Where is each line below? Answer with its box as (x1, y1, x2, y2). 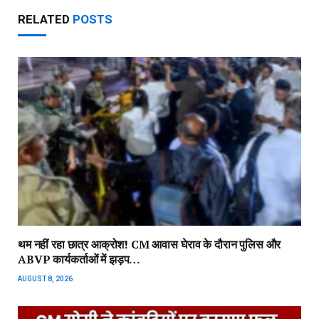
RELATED (18, 12, 73, 27)
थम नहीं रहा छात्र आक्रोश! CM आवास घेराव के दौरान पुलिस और (18, 236, 281, 253)
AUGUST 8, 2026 (18, 275, 73, 283)
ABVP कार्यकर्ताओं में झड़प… (18, 251, 141, 268)
